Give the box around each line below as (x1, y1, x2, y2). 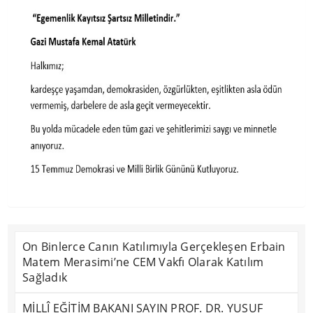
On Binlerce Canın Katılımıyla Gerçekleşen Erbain (22, 239, 286, 254)
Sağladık (22, 270, 68, 285)
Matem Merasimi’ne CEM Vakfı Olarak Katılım (22, 254, 264, 270)
